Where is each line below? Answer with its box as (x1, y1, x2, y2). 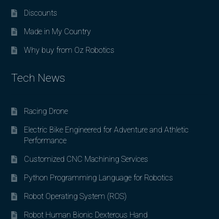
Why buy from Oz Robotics (23, 45, 114, 55)
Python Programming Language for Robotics (23, 173, 173, 182)
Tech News (11, 71, 65, 85)
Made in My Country (23, 27, 91, 37)
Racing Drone (23, 106, 68, 116)
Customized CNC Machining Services (23, 154, 148, 164)
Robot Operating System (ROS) (23, 191, 127, 201)
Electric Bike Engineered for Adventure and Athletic (23, 125, 189, 134)
